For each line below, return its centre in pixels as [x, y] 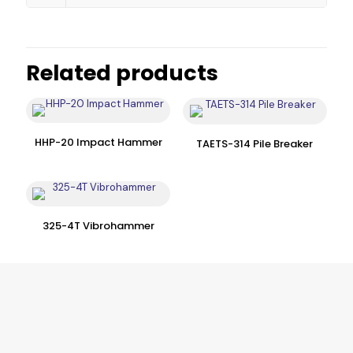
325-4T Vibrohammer [98, 226]
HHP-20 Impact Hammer [98, 142]
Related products [122, 73]
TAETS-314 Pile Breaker [255, 144]
